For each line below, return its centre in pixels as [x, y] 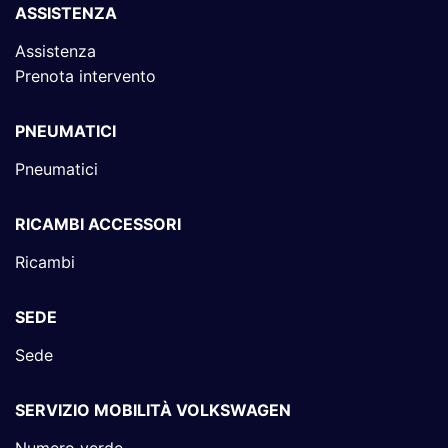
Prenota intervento [85, 76]
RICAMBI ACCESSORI [98, 224]
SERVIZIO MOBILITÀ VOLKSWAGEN [153, 410]
